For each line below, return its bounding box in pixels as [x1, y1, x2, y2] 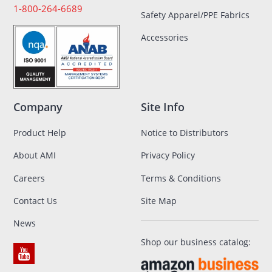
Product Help [13, 126, 67, 138]
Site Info [140, 99, 185, 114]
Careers [13, 172, 46, 184]
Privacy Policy [140, 149, 195, 161]
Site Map [140, 194, 177, 206]
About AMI [13, 149, 56, 161]
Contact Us [13, 194, 58, 206]
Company [13, 99, 63, 114]
